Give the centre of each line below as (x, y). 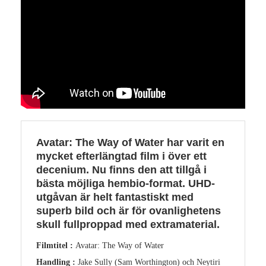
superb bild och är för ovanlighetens (129, 210)
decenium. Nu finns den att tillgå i (121, 170)
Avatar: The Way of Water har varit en (130, 142)
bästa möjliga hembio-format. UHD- (126, 183)
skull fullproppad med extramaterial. (128, 224)
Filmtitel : (56, 245)
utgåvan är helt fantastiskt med (115, 197)
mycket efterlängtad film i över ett (121, 156)
